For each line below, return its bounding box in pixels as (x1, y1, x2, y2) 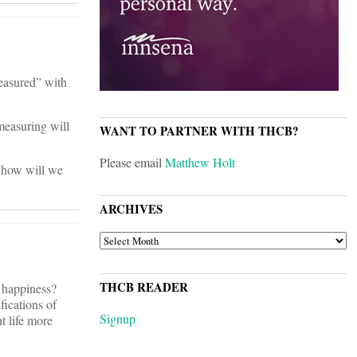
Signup (100, 310, 135, 328)
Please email (100, 154, 165, 171)
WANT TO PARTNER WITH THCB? (100, 122, 299, 140)
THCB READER (100, 278, 188, 296)
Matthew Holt (165, 154, 235, 171)
